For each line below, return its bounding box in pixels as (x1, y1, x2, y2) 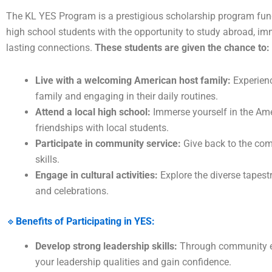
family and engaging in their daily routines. (35, 90, 218, 103)
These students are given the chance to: (95, 42, 270, 54)
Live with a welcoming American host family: (35, 75, 231, 87)
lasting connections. (6, 42, 95, 54)
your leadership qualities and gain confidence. (35, 256, 231, 268)
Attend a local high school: (35, 106, 151, 118)
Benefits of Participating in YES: (16, 216, 155, 228)
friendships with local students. (35, 122, 169, 134)
